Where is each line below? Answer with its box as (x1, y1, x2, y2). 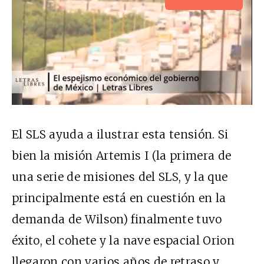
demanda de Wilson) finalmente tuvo (12, 212, 222, 227)
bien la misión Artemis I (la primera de (12, 148, 232, 163)
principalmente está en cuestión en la (12, 191, 226, 206)
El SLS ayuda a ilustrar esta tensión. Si (12, 127, 229, 142)
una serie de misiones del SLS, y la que (12, 170, 228, 184)
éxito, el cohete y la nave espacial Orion (12, 233, 235, 248)
